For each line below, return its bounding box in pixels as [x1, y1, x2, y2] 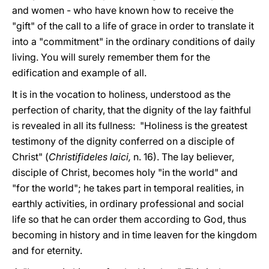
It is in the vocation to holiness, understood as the [12, 88, 231, 100]
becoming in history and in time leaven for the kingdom [12, 229, 257, 241]
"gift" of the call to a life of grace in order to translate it [12, 20, 254, 32]
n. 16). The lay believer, [133, 151, 234, 163]
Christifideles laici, [49, 151, 133, 163]
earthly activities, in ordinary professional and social [12, 198, 244, 210]
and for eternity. [12, 244, 82, 256]
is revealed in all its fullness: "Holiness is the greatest [12, 119, 247, 131]
